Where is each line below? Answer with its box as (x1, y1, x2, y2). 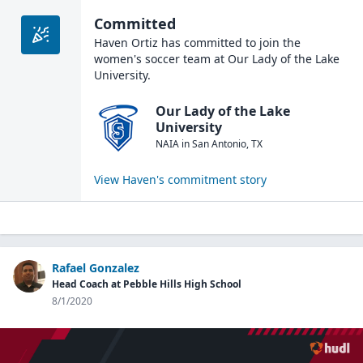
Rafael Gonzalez (52, 260, 139, 275)
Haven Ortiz (94, 35, 158, 50)
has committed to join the (158, 35, 301, 50)
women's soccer (94, 51, 180, 66)
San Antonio (192, 137, 246, 151)
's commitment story (156, 172, 267, 187)
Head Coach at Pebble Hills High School (52, 277, 241, 291)
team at (180, 51, 224, 66)
